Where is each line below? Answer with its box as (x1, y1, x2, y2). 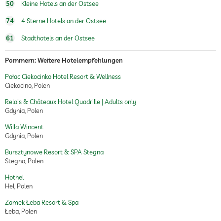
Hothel (5, 173, 24, 181)
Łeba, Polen (5, 207, 37, 215)
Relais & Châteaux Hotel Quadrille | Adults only (5, 98, 136, 106)
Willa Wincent (5, 123, 43, 131)
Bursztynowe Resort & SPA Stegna (5, 148, 104, 156)
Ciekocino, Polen (5, 81, 50, 89)
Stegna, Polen (5, 157, 43, 165)
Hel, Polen (5, 182, 33, 190)
